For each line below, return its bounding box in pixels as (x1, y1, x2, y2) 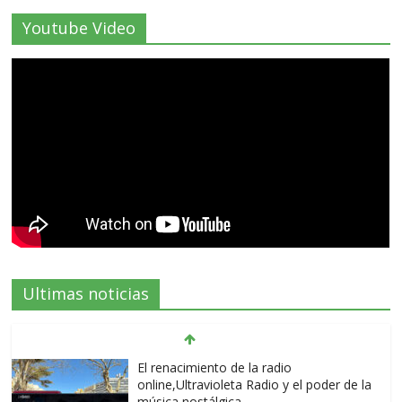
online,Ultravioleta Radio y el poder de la (137, 375, 372, 393)
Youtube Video (22, 17, 136, 39)
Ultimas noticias (22, 282, 150, 304)
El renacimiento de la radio (137, 358, 293, 376)
